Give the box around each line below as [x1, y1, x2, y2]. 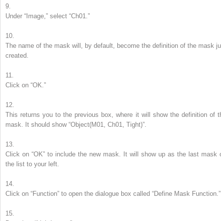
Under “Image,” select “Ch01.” [5, 12, 90, 20]
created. [5, 52, 29, 60]
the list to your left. [5, 160, 59, 168]
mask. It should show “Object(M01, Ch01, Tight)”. [5, 121, 147, 129]
